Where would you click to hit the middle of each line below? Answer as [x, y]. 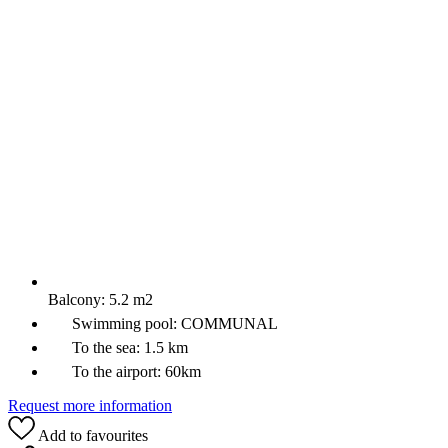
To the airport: [116, 372]
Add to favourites [91, 435]
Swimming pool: [124, 324]
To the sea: [106, 348]
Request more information [90, 406]
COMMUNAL [229, 324]
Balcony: [78, 300]
